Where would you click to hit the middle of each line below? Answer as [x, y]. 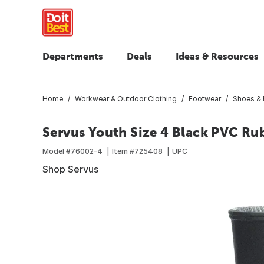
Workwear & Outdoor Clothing [126, 98]
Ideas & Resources [217, 56]
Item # [123, 151]
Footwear [205, 98]
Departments [73, 56]
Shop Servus [70, 169]
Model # [57, 151]
